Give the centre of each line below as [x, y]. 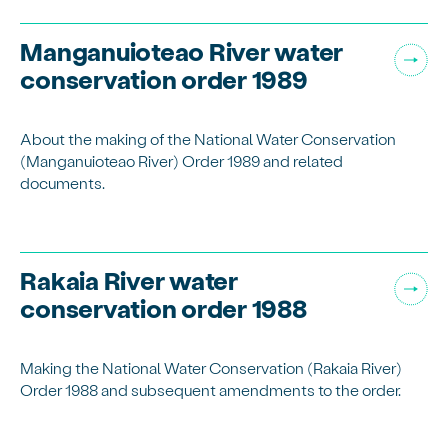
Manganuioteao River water [182, 51]
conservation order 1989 [164, 79]
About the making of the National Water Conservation [208, 138]
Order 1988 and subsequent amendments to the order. [211, 389]
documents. [63, 182]
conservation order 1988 [163, 308]
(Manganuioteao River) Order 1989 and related [182, 160]
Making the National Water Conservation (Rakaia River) [211, 367]
